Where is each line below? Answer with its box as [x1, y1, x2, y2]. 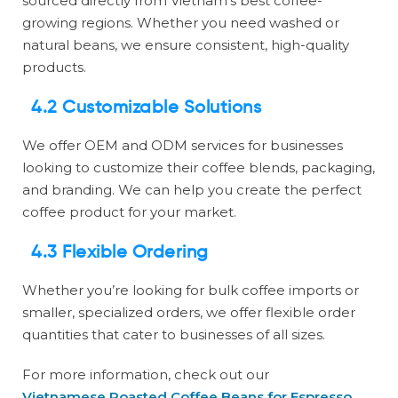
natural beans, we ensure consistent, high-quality [22, 36, 349, 54]
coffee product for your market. [22, 203, 236, 221]
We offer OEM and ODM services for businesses [22, 137, 343, 155]
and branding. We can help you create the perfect [22, 181, 362, 199]
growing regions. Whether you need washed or [22, 14, 339, 32]
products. [22, 59, 86, 76]
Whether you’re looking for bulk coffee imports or [22, 282, 359, 299]
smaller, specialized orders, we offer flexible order [22, 304, 355, 322]
